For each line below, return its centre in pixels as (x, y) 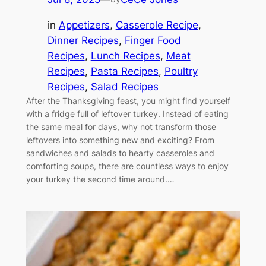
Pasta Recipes (124, 71)
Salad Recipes (124, 86)
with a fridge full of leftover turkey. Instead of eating (127, 113)
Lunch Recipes (125, 56)
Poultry (181, 71)
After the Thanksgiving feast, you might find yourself (128, 100)
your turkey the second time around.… (100, 179)
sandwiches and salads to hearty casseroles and (120, 153)
